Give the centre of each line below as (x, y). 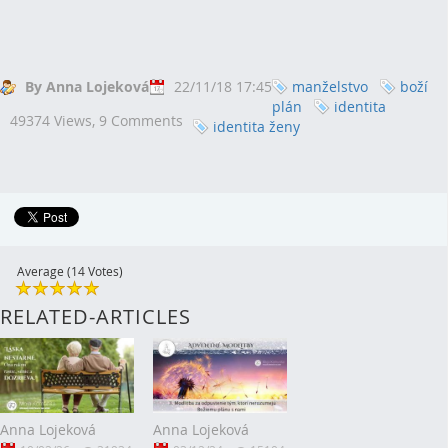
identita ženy (256, 126)
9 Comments (141, 120)
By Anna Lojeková (87, 86)
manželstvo (330, 86)
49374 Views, (54, 120)
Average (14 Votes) (70, 270)
